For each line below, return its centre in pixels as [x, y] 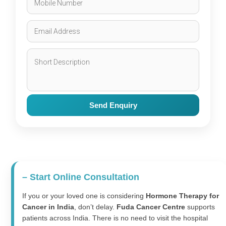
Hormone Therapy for [182, 195]
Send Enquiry [113, 105]
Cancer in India [48, 207]
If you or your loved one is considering [84, 195]
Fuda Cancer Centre [151, 207]
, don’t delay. [95, 207]
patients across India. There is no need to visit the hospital [115, 218]
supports [200, 207]
